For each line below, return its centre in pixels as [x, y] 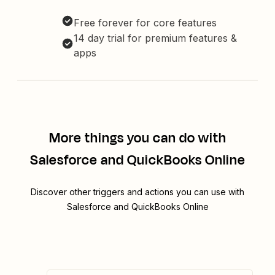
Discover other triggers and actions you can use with [137, 192]
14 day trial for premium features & [155, 38]
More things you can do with [137, 138]
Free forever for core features [145, 23]
